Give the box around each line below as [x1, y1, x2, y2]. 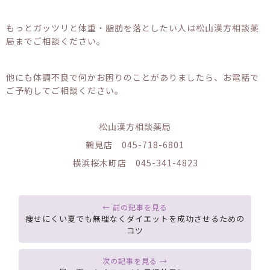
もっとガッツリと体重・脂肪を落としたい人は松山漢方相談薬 [6, 21, 259, 34]
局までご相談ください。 [6, 34, 105, 47]
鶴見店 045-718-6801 [86, 138, 184, 151]
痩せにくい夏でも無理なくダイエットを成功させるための [25, 212, 245, 224]
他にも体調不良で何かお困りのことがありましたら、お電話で [6, 71, 259, 83]
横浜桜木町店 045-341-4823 [72, 156, 198, 169]
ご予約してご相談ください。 [6, 84, 124, 96]
